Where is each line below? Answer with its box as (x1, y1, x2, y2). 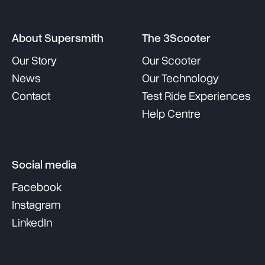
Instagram (12, 199, 61, 211)
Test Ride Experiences (142, 90, 251, 102)
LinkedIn (12, 216, 52, 229)
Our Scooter (142, 54, 201, 67)
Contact (12, 90, 50, 102)
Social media (12, 159, 76, 171)
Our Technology (142, 72, 219, 85)
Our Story (12, 54, 57, 67)
